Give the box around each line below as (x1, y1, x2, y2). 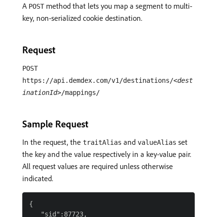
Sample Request (22, 118, 88, 130)
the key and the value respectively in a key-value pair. (22, 149, 191, 159)
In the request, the (22, 137, 83, 147)
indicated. (22, 173, 53, 183)
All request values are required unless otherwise (22, 161, 173, 171)
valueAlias (138, 139, 176, 146)
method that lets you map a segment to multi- (44, 1, 192, 11)
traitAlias (83, 139, 122, 146)
